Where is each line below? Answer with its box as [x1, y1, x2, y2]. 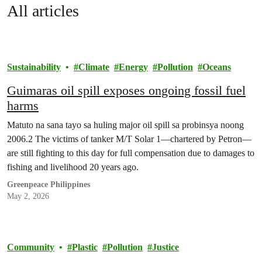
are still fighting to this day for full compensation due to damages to [7, 148, 254, 158]
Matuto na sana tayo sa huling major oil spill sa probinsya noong [7, 120, 244, 130]
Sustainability [7, 62, 61, 72]
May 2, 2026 [7, 192, 49, 201]
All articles [7, 2, 79, 20]
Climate [78, 62, 109, 72]
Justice [152, 242, 179, 252]
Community [7, 242, 54, 252]
